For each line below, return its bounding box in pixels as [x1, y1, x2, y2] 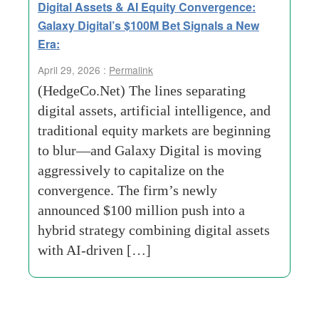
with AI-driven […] [38, 242, 151, 258]
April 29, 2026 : [38, 63, 109, 77]
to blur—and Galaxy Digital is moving [38, 142, 261, 158]
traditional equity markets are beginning [38, 122, 271, 138]
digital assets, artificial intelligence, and [38, 103, 271, 118]
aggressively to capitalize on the [38, 162, 224, 178]
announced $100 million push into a [38, 202, 245, 218]
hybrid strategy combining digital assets [38, 222, 270, 238]
